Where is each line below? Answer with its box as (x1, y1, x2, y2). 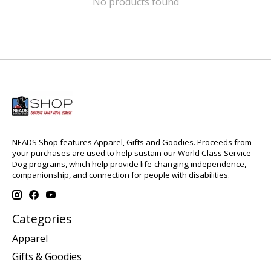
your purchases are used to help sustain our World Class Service (12, 147, 251, 158)
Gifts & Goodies (12, 249, 82, 263)
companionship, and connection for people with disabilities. (12, 169, 230, 180)
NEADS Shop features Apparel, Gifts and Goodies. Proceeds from (12, 136, 252, 148)
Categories (12, 211, 71, 227)
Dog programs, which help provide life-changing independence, (12, 158, 246, 169)
